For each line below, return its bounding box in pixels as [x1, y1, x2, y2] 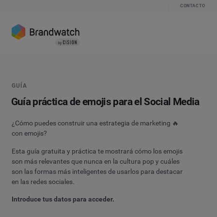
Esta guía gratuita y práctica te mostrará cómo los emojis [12, 147, 183, 155]
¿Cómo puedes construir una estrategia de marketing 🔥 [12, 119, 179, 127]
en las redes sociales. [12, 177, 75, 186]
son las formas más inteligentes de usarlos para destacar [12, 167, 183, 175]
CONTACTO [180, 3, 205, 8]
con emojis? [12, 129, 47, 138]
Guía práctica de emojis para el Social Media [11, 96, 200, 108]
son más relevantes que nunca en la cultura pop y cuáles [12, 157, 180, 165]
